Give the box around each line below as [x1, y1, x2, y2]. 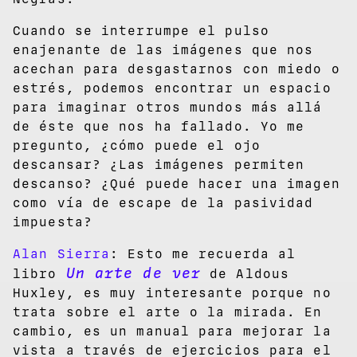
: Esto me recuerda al [110, 245, 296, 261]
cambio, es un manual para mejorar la [13, 323, 331, 339]
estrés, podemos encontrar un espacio [13, 80, 331, 96]
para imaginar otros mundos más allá [13, 99, 323, 115]
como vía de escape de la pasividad [13, 194, 314, 210]
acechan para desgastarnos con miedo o [13, 61, 340, 76]
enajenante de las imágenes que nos [13, 41, 314, 57]
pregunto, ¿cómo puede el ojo [13, 137, 261, 153]
